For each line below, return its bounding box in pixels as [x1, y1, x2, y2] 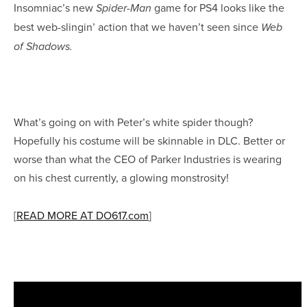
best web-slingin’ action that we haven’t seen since [14, 19, 261, 34]
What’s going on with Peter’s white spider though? [14, 114, 253, 130]
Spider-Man [96, 1, 151, 15]
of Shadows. [14, 40, 73, 53]
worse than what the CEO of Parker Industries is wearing [14, 151, 282, 167]
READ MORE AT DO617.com [16, 207, 149, 223]
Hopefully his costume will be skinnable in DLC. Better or [14, 132, 285, 148]
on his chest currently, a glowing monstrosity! [14, 169, 232, 185]
